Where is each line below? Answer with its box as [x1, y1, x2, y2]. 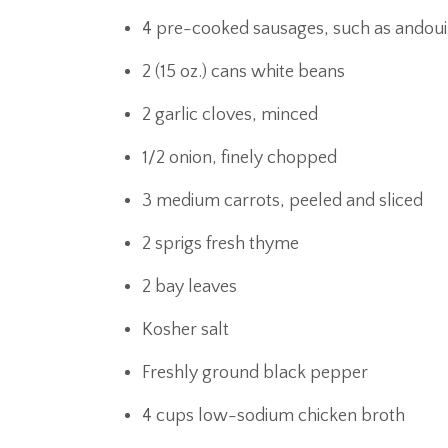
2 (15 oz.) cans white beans [142, 62, 345, 82]
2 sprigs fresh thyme [142, 234, 299, 254]
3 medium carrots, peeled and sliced [142, 191, 423, 211]
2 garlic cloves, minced [142, 105, 318, 125]
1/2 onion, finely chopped [142, 148, 337, 168]
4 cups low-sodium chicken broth [142, 406, 405, 426]
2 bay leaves [142, 277, 237, 297]
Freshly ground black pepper [142, 363, 368, 383]
